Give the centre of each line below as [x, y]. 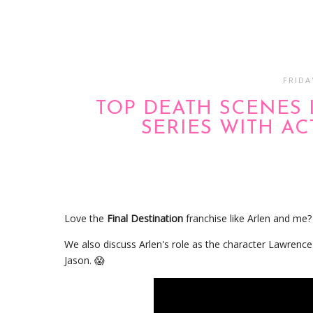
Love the [86, 218]
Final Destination [146, 218]
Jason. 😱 [86, 260]
